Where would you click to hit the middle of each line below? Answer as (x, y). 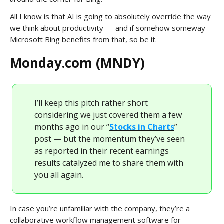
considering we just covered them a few (108, 115)
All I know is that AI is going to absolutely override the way (110, 16)
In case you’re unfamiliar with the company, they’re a (100, 208)
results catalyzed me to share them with (109, 163)
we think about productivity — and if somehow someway (108, 28)
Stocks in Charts (142, 127)
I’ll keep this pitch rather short (91, 103)
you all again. (59, 175)
